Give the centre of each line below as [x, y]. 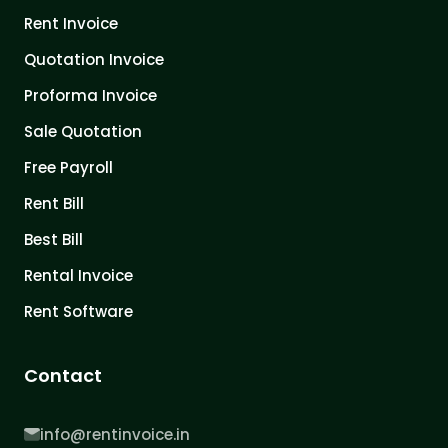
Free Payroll [68, 167]
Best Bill [53, 239]
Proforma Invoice [90, 95]
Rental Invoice [78, 275]
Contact [63, 375]
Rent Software [78, 311]
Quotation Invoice [94, 59]
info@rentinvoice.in [115, 434]
